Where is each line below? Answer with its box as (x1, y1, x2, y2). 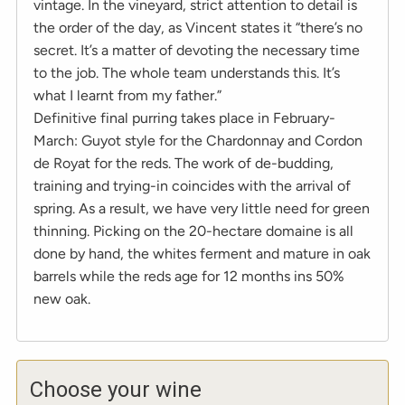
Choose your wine (30, 376, 202, 402)
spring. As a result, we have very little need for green (33, 199, 370, 217)
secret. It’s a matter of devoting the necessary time (33, 41, 360, 59)
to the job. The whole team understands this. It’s (33, 63, 340, 81)
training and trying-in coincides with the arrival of (33, 176, 351, 194)
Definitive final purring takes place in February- (33, 108, 335, 127)
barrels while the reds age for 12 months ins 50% (33, 267, 344, 285)
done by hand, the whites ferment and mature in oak (33, 244, 371, 262)
